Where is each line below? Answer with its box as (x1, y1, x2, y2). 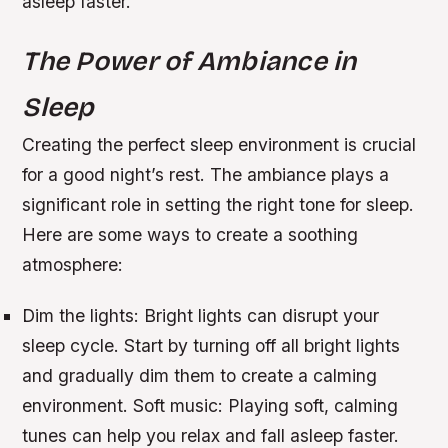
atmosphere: (22, 254, 124, 276)
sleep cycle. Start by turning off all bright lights (22, 335, 401, 357)
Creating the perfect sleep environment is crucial (22, 134, 417, 156)
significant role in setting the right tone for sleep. (22, 194, 415, 216)
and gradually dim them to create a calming (22, 365, 378, 387)
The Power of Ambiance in (22, 45, 357, 78)
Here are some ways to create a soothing (22, 224, 359, 246)
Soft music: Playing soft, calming (133, 395, 399, 417)
